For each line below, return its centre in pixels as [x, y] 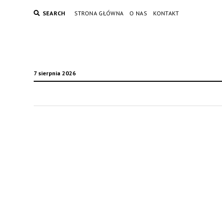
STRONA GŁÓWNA [99, 13]
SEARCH [54, 13]
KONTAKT [166, 13]
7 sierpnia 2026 [55, 73]
